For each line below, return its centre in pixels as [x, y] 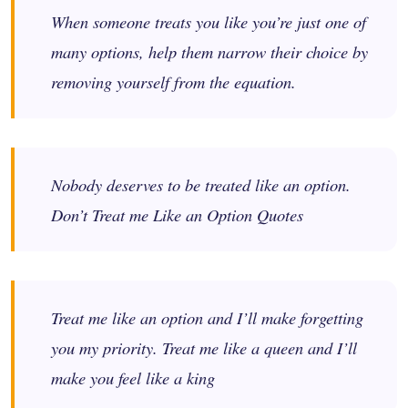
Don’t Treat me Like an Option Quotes [177, 215]
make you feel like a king [133, 378]
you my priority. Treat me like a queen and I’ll [204, 348]
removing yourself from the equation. [173, 82]
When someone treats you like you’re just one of [209, 22]
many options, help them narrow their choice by [209, 52]
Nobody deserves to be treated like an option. [201, 185]
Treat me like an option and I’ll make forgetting [207, 318]
